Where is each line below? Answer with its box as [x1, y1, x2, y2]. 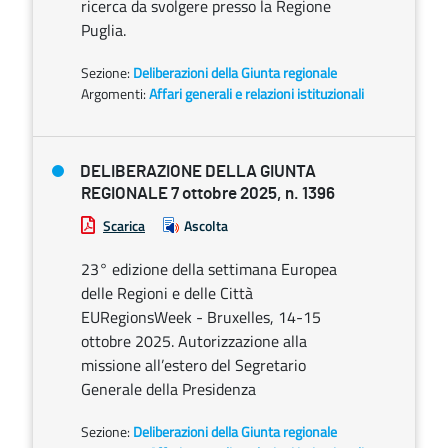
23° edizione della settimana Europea [81, 257, 337, 281]
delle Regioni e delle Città [81, 281, 253, 305]
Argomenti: [81, 83, 146, 104]
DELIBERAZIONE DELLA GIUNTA [80, 163, 316, 180]
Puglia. [81, 18, 126, 42]
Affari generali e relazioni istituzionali [149, 83, 364, 104]
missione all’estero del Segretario [81, 353, 306, 377]
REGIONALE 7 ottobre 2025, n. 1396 [81, 185, 335, 202]
